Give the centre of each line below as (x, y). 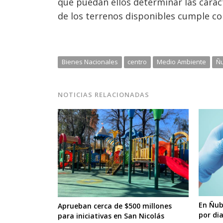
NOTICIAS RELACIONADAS (104, 94)
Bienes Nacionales (90, 61)
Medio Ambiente (181, 61)
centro (137, 61)
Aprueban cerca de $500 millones (115, 206)
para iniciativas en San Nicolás (111, 216)
